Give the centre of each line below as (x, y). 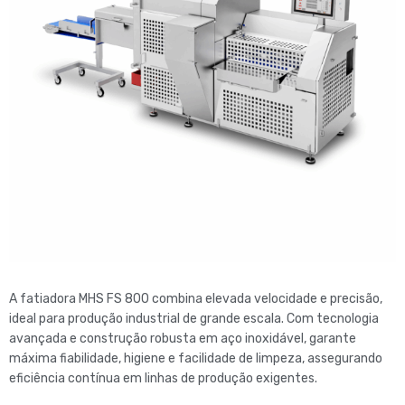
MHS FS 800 (114, 299)
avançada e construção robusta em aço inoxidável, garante (183, 339)
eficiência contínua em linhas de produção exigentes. (163, 378)
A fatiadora (44, 299)
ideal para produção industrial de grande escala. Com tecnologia (194, 319)
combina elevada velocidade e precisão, (266, 299)
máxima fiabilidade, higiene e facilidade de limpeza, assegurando (196, 358)
